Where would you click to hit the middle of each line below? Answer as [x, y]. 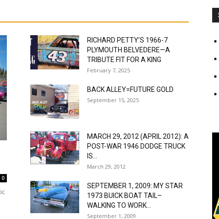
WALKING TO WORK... [119, 205]
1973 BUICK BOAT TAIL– [124, 195]
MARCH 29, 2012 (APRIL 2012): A [138, 136]
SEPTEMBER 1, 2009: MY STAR [135, 186]
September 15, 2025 [113, 100]
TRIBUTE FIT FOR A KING [124, 59]
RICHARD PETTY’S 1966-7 [127, 40]
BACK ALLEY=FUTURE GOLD [130, 89]
